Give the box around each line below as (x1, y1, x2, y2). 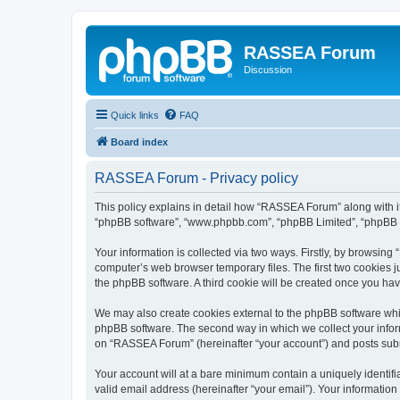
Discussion (244, 64, 292, 75)
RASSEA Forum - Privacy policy (95, 170, 298, 186)
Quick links (111, 109, 159, 121)
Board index (111, 136, 168, 147)
